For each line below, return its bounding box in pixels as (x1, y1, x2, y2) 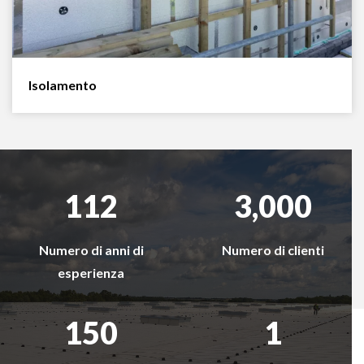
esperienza (58, 265, 124, 280)
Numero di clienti (222, 242, 324, 258)
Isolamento (28, 77, 97, 93)
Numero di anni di (38, 242, 144, 258)
